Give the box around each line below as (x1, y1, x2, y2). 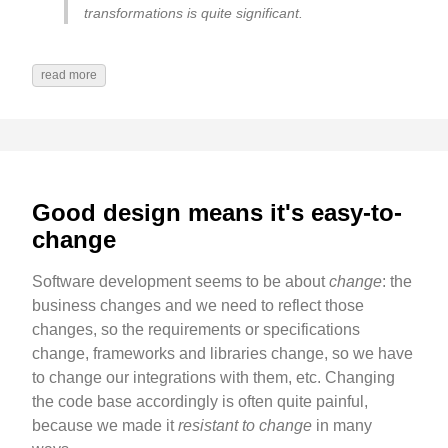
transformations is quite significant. (84, 5, 303, 22)
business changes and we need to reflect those (32, 296, 364, 314)
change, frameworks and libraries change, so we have (32, 344, 413, 362)
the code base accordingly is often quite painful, (32, 392, 368, 410)
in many (312, 416, 372, 434)
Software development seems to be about (32, 272, 329, 290)
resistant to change (178, 416, 312, 434)
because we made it (32, 416, 178, 434)
